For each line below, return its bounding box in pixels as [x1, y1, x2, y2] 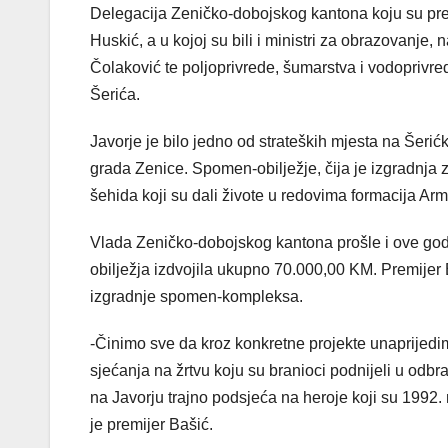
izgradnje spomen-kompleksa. [90, 288, 303, 306]
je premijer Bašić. [90, 416, 213, 434]
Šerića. [90, 86, 140, 104]
